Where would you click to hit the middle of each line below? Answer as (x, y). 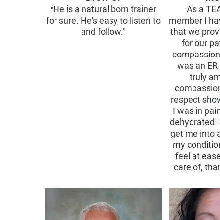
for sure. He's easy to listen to (103, 20)
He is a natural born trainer (104, 9)
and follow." (103, 32)
